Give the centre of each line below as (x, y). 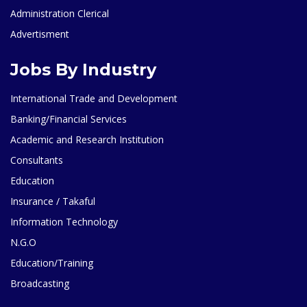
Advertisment (40, 34)
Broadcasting (40, 283)
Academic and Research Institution (87, 139)
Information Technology (64, 221)
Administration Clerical (60, 13)
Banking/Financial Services (69, 119)
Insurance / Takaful (53, 201)
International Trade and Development (94, 98)
